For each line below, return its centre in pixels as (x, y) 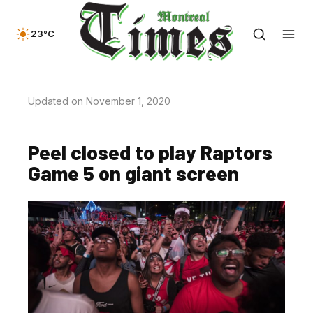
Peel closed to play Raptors (150, 152)
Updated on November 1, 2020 (99, 101)
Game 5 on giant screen (133, 173)
